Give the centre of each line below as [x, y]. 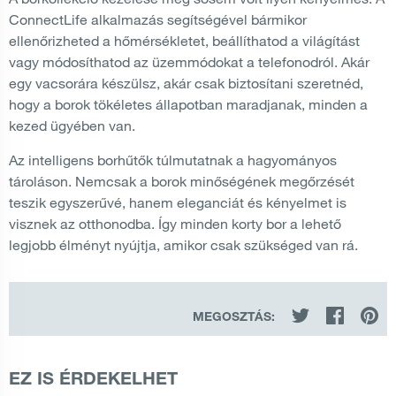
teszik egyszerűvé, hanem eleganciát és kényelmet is [178, 202]
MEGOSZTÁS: [234, 318]
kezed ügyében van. [72, 125]
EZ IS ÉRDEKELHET [93, 381]
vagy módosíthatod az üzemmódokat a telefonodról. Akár [189, 61]
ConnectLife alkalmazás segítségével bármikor [158, 19]
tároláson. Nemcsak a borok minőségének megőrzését [182, 181]
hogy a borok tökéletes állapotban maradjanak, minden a [188, 104]
